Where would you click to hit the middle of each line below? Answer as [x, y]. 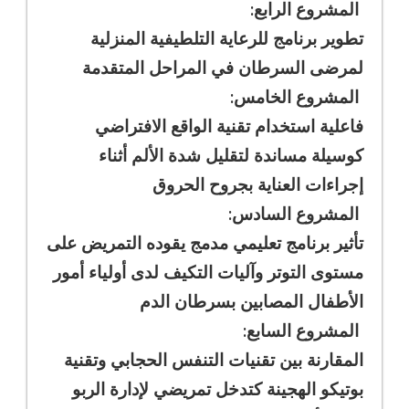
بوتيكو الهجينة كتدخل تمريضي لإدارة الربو [218, 388]
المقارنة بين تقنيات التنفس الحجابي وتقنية [214, 359]
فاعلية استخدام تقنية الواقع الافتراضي [229, 125]
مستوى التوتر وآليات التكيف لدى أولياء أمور [208, 271]
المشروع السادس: [296, 213]
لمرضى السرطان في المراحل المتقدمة [223, 67]
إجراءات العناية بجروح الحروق [258, 184]
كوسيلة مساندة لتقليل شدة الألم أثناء [231, 154]
